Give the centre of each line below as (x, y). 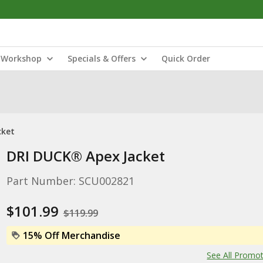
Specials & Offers (102, 58)
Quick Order (186, 58)
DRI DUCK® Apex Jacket (85, 156)
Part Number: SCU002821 (70, 181)
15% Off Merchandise (71, 235)
